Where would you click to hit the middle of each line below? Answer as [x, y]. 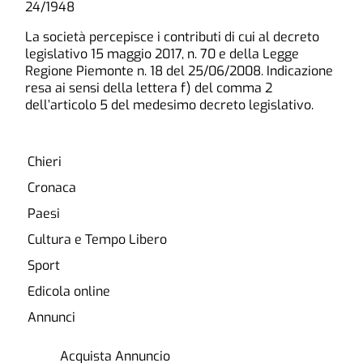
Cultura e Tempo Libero [97, 239]
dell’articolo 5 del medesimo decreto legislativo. [170, 105]
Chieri [44, 161]
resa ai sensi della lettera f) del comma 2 [149, 88]
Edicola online [68, 291]
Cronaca [51, 187]
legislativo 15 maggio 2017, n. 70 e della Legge [162, 53]
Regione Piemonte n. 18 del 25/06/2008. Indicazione [179, 70]
